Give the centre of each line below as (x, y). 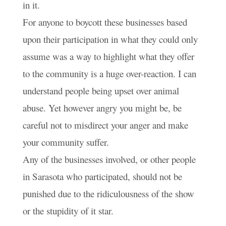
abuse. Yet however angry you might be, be (102, 107)
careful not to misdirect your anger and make (105, 125)
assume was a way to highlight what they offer (108, 56)
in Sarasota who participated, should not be (102, 176)
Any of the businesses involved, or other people (109, 159)
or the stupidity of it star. (68, 210)
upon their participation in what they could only (110, 39)
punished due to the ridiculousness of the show (108, 193)
